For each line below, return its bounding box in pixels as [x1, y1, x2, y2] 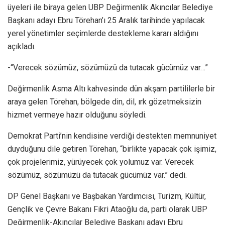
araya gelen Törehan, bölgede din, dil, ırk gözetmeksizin [8, 96, 201, 106]
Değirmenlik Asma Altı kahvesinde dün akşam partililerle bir [8, 83, 215, 93]
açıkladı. [8, 41, 36, 51]
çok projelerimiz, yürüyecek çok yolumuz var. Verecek [8, 157, 194, 167]
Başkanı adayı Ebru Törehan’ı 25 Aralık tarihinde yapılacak [8, 15, 205, 25]
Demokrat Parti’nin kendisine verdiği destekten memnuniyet [8, 131, 216, 141]
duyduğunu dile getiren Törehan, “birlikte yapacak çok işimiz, [8, 144, 216, 154]
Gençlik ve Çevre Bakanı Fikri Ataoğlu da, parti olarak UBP [8, 204, 207, 214]
